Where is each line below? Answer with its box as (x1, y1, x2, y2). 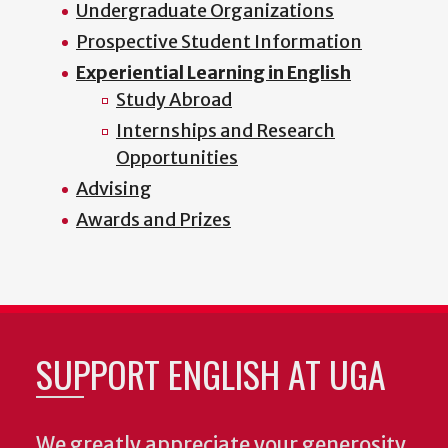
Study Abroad (116, 88, 232, 112)
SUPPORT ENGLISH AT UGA (36, 347, 386, 401)
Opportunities (116, 146, 238, 170)
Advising (76, 177, 152, 201)
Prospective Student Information (76, 30, 362, 54)
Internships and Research (116, 119, 335, 143)
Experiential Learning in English (76, 61, 351, 85)
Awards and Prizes (76, 208, 231, 232)
